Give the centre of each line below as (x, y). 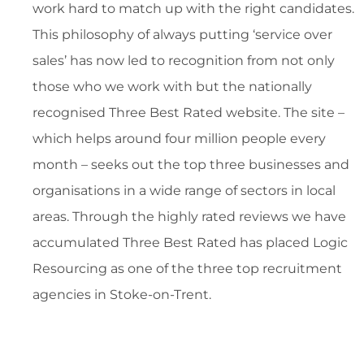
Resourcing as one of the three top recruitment (187, 269)
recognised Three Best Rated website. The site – (188, 113)
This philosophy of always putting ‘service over (182, 35)
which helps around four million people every (179, 139)
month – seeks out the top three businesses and (191, 165)
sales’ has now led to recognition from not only (184, 61)
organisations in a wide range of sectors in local (184, 191)
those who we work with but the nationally (172, 87)
